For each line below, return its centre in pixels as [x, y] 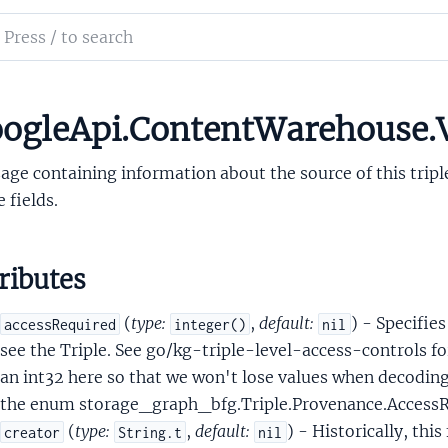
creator [31, 432]
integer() [210, 324]
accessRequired [59, 324]
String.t [150, 432]
